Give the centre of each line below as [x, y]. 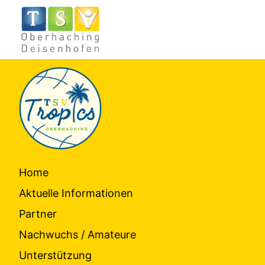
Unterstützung [55, 255]
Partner [38, 214]
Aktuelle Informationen [76, 193]
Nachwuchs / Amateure [77, 235]
